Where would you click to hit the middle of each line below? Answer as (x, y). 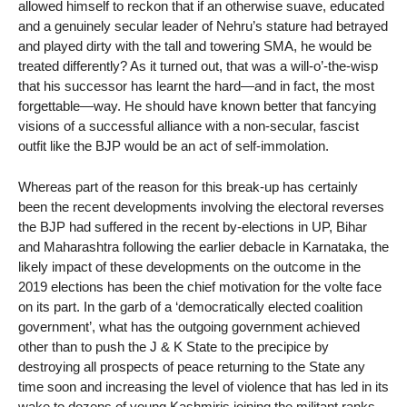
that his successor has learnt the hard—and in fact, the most (196, 86)
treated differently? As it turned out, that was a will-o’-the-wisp (198, 66)
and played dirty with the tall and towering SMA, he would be (195, 46)
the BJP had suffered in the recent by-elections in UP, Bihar (193, 227)
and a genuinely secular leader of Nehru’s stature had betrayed (203, 26)
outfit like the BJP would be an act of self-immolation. (174, 146)
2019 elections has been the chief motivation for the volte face (200, 287)
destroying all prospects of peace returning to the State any (192, 367)
